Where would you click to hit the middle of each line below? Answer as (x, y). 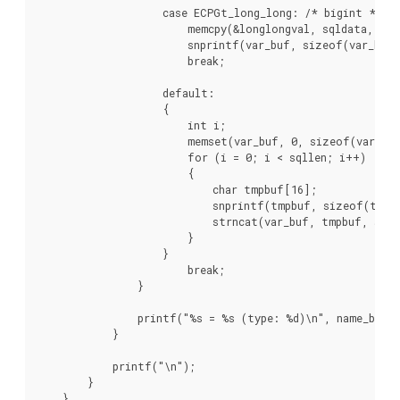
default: (126, 92)
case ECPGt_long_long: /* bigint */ (210, 12)
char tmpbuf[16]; (177, 189)
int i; (132, 125)
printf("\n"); (117, 366)
